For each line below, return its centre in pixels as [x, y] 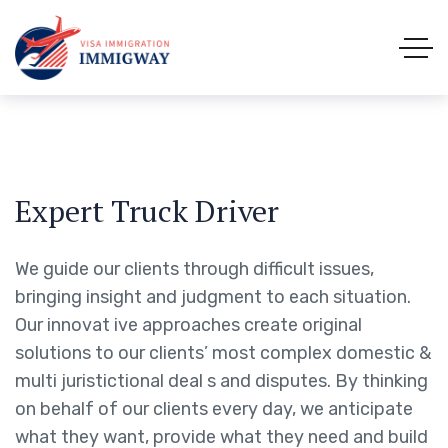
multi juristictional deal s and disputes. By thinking [221, 381]
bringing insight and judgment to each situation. [213, 297]
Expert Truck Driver [147, 211]
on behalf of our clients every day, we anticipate [214, 409]
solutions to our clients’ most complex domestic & [223, 353]
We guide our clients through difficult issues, [194, 269]
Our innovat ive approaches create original [188, 325]
